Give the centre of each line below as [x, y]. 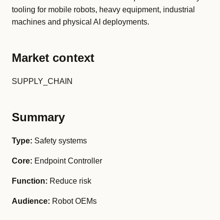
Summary [38, 117]
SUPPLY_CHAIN [42, 81]
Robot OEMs [73, 201]
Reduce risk [69, 181]
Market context [53, 58]
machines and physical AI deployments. [81, 22]
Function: [30, 181]
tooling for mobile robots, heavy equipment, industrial [103, 10]
